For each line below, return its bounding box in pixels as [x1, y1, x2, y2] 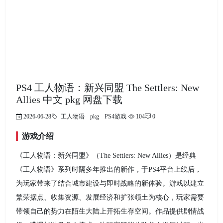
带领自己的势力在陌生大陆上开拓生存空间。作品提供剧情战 [16, 208, 204, 216]
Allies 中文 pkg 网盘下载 [16, 94, 122, 106]
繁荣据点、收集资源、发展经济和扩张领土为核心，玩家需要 [16, 194, 204, 202]
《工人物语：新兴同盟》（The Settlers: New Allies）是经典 [16, 152, 196, 160]
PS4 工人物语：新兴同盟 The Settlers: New [16, 82, 199, 94]
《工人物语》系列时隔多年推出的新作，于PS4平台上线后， [16, 166, 202, 174]
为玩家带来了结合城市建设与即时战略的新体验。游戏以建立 [16, 180, 204, 188]
